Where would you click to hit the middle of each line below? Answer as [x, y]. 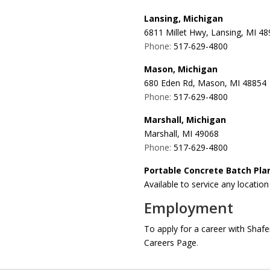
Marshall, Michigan [185, 120]
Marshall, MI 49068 [181, 134]
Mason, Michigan [181, 69]
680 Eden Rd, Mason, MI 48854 [205, 83]
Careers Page [170, 243]
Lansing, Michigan [184, 19]
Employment [189, 208]
